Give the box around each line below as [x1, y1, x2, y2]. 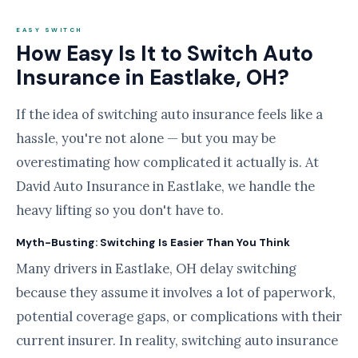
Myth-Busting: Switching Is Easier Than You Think [16, 236, 290, 249]
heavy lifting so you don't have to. [16, 201, 224, 219]
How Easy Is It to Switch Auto [16, 40, 313, 67]
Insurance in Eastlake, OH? [16, 64, 289, 91]
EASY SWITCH [16, 26, 82, 34]
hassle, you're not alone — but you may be [16, 129, 276, 147]
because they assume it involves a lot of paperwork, [16, 284, 336, 301]
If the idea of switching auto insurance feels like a [16, 105, 323, 123]
